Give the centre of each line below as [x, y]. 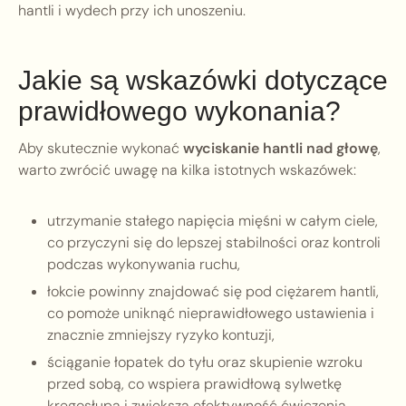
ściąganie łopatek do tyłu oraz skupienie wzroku [205, 362]
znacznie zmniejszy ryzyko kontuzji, [161, 335]
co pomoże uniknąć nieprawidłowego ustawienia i [211, 314]
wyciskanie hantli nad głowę [280, 149]
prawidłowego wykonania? [179, 111]
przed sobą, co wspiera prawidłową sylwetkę [194, 384]
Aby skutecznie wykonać [101, 149]
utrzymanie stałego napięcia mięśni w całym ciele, [213, 221]
